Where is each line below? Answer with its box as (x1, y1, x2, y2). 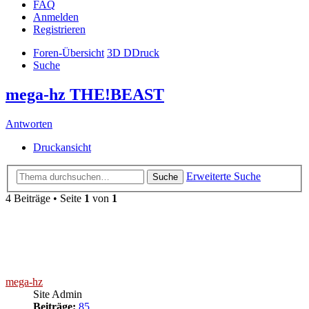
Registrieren (33, 23, 86, 35)
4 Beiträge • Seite (6, 192, 84, 205)
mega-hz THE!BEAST (6, 85, 164, 103)
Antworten (6, 117, 52, 130)
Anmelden (33, 10, 79, 23)
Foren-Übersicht (33, 46, 104, 59)
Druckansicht (33, 141, 91, 153)
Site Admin (33, 288, 82, 301)
